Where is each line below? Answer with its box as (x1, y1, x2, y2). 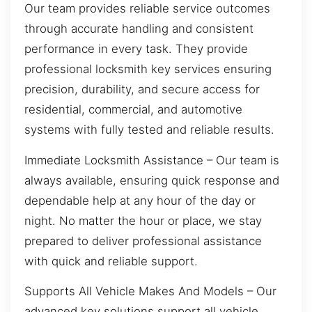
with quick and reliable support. (24, 253, 198, 268)
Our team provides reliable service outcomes (24, 1, 270, 16)
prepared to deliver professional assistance (24, 233, 262, 248)
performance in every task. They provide (24, 42, 248, 56)
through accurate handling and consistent (24, 22, 253, 36)
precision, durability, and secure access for (24, 82, 260, 97)
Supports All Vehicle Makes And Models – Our (24, 283, 276, 298)
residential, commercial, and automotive (24, 102, 242, 117)
